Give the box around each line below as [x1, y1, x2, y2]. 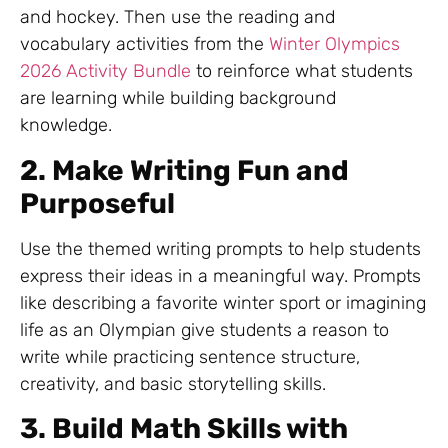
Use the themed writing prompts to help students [20, 237, 421, 260]
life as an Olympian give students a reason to [20, 318, 389, 341]
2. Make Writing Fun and [20, 153, 349, 187]
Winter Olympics [269, 33, 400, 56]
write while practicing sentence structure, [20, 345, 360, 368]
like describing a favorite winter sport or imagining [20, 291, 426, 314]
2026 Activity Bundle [20, 60, 196, 83]
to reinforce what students [196, 60, 413, 83]
